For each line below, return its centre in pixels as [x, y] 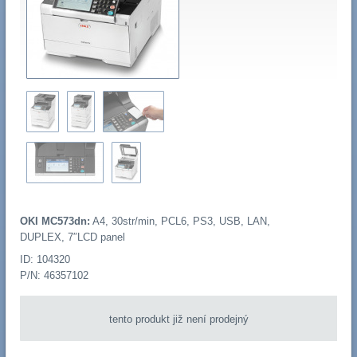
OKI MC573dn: [55, 222]
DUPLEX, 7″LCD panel [72, 237]
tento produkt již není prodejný [178, 319]
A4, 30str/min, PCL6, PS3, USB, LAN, [180, 222]
